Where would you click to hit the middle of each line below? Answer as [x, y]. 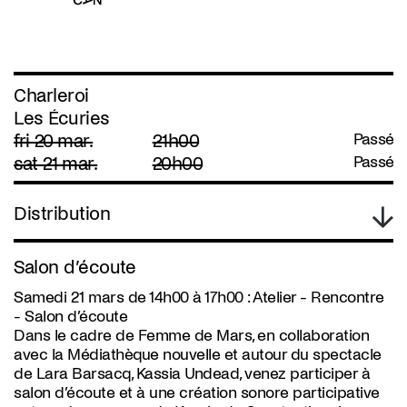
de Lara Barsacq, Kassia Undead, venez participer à [192, 374]
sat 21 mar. [56, 164]
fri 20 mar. [54, 141]
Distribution [62, 213]
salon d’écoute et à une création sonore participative [197, 393]
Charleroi [51, 95]
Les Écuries [62, 118]
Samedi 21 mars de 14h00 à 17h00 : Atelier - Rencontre [199, 298]
